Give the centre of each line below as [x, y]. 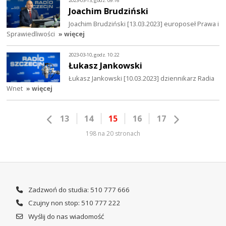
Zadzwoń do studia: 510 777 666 [78, 189]
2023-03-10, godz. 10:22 [94, 54]
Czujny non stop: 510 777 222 [73, 203]
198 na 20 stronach [113, 134]
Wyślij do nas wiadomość [65, 216]
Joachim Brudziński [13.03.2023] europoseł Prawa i [144, 24]
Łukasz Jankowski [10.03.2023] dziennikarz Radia [142, 78]
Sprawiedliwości [31, 34]
